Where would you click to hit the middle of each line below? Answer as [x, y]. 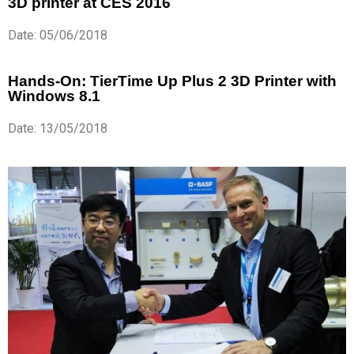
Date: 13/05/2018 [58, 129]
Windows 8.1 [54, 96]
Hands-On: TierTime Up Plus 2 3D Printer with [172, 81]
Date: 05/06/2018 [58, 36]
